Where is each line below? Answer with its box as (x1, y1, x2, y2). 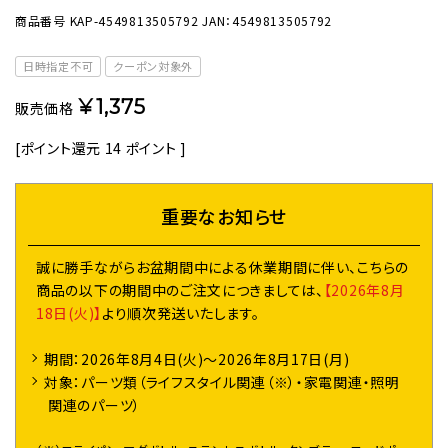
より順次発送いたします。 (101, 303, 260, 324)
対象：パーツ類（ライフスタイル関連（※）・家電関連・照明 (44, 372, 400, 393)
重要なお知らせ (161, 203, 287, 230)
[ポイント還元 (15, 138, 101, 159)
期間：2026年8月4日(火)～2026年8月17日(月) (44, 349, 350, 370)
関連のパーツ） (48, 395, 141, 416)
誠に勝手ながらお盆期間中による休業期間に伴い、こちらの (36, 257, 409, 278)
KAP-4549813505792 (69, 12, 199, 30)
